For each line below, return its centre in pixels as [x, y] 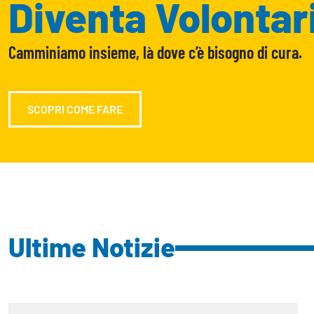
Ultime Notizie [92, 246]
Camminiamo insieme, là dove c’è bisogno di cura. [155, 52]
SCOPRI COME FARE [75, 109]
